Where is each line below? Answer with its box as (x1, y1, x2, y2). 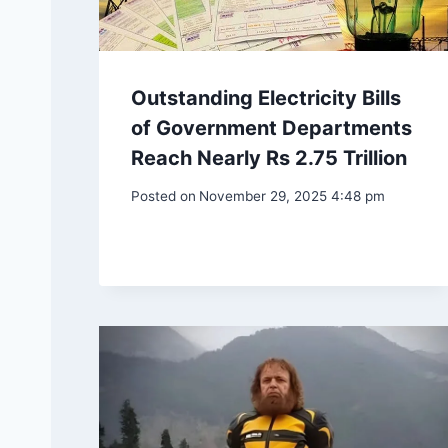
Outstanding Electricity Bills (131, 85, 401, 110)
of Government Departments (131, 115, 412, 140)
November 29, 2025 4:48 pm (199, 188, 386, 205)
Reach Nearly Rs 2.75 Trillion (131, 145, 407, 170)
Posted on (131, 188, 196, 205)
